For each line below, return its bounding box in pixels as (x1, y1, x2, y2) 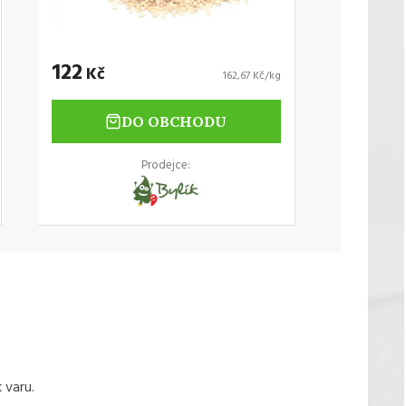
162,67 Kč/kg (222, 67, 281, 86)
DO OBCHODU (121, 112, 227, 131)
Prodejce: (141, 156, 191, 176)
